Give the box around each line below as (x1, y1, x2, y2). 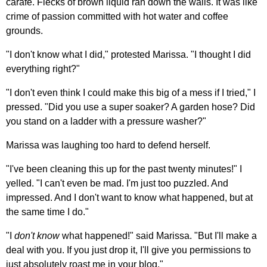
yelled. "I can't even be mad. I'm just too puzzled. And (6, 178, 228, 188)
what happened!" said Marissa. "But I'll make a (60, 230, 257, 241)
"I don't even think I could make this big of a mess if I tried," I (6, 87, 256, 98)
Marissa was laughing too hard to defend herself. (6, 139, 210, 150)
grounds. (6, 25, 43, 36)
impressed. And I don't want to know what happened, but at (6, 192, 253, 203)
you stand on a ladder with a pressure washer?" (6, 116, 206, 126)
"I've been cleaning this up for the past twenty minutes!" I (6, 163, 242, 174)
